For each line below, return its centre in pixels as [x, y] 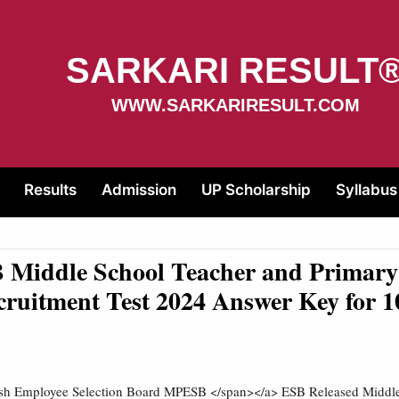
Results [50, 190]
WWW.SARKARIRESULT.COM [235, 105]
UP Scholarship [256, 190]
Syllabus [366, 190]
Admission [139, 190]
